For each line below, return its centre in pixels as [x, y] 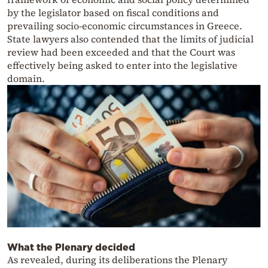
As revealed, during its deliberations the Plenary [117, 260]
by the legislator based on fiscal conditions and [113, 13]
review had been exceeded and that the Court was [121, 52]
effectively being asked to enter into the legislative [122, 66]
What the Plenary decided [71, 247]
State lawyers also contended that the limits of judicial [130, 39]
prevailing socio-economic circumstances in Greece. [125, 26]
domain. [26, 79]
